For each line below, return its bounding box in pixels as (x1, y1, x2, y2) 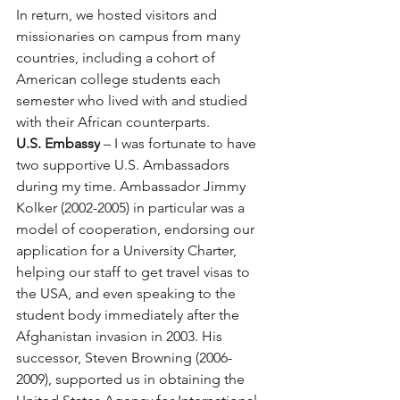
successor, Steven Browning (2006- (16, 349, 232, 367)
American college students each (16, 71, 224, 88)
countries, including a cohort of (16, 49, 219, 67)
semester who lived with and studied (16, 92, 251, 110)
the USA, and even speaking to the (16, 285, 239, 303)
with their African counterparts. (16, 113, 210, 131)
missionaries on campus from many (16, 28, 244, 46)
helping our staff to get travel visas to (16, 263, 254, 281)
